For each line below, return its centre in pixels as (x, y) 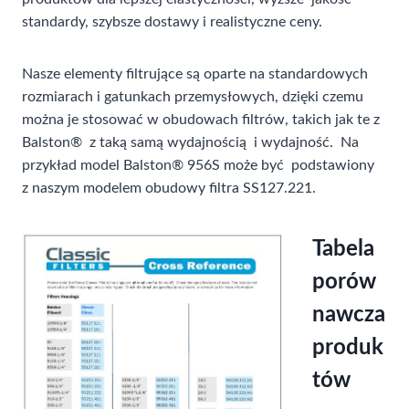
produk (348, 348)
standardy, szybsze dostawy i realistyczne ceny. (172, 22)
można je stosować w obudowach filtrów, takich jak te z (203, 120)
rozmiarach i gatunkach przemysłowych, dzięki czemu (193, 97)
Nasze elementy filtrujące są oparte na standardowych (195, 74)
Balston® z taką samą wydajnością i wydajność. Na (190, 142)
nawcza (349, 315)
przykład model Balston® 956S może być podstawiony (200, 165)
